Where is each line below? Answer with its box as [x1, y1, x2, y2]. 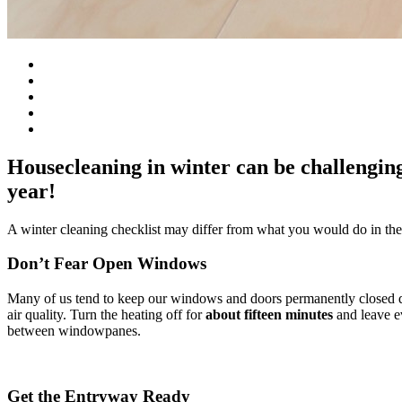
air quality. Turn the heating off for [7, 307, 205, 323]
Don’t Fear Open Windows [7, 254, 206, 274]
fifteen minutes [244, 307, 333, 323]
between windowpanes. [7, 323, 141, 339]
